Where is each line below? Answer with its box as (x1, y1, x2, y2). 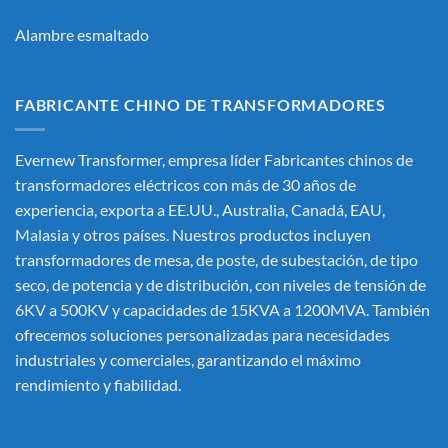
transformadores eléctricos (15, 174, 200, 194)
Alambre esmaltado (15, 25, 149, 45)
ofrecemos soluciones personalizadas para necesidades (15, 324, 390, 344)
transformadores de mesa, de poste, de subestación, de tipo (15, 249, 418, 269)
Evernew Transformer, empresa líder (15, 149, 264, 169)
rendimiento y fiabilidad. (15, 374, 181, 394)
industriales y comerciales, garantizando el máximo (15, 349, 361, 369)
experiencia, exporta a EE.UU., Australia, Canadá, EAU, (15, 199, 385, 219)
